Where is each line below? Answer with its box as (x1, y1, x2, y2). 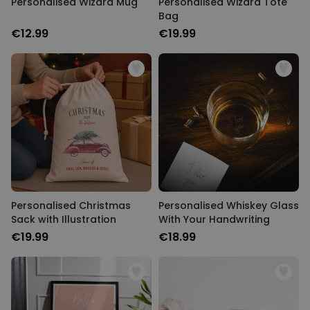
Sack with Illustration (11, 212, 116, 226)
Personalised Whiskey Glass (158, 199, 299, 212)
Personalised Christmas (11, 199, 131, 212)
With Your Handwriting (158, 212, 270, 226)
